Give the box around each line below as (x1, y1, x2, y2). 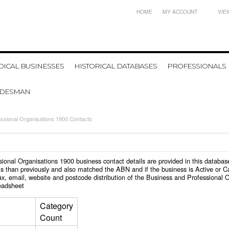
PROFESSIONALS (167, 61, 226, 71)
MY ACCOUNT (163, 8, 197, 15)
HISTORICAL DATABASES (74, 61, 157, 71)
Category (40, 200, 73, 212)
